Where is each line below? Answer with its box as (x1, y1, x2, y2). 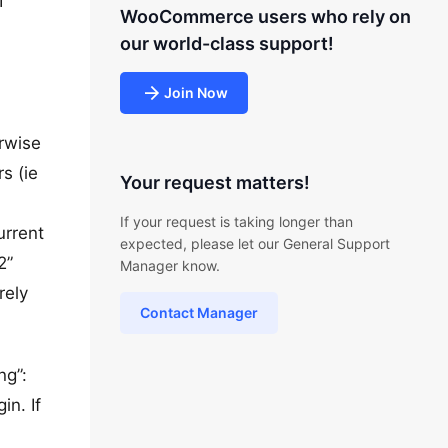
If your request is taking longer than (119, 213, 353, 230)
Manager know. (119, 257, 220, 274)
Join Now (163, 84, 228, 101)
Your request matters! (119, 172, 310, 193)
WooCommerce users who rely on (119, 6, 411, 27)
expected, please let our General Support (119, 235, 390, 252)
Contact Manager (139, 304, 258, 321)
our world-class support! (119, 33, 334, 54)
